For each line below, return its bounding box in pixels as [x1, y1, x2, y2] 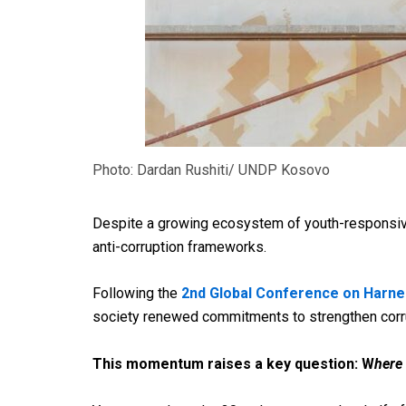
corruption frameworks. [121, 237, 266, 256]
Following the [92, 285, 181, 303]
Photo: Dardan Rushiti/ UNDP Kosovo [92, 160, 330, 179]
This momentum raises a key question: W [92, 355, 374, 372]
